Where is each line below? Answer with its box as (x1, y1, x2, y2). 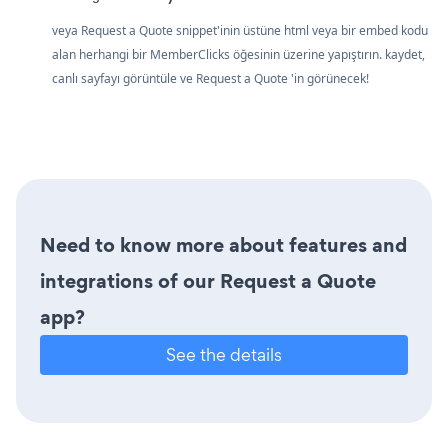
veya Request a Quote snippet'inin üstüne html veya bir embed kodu (52, 21, 428, 39)
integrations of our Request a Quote (40, 266, 376, 295)
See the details (166, 342, 282, 366)
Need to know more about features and (40, 230, 407, 259)
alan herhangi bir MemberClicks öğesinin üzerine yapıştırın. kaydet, (52, 45, 425, 63)
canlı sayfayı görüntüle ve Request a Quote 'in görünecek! (52, 69, 369, 87)
